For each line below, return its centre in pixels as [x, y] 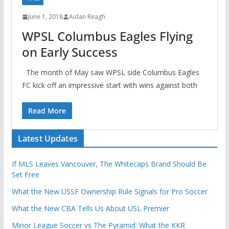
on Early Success [70, 52]
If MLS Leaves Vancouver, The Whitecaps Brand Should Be [109, 164]
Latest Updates [48, 139]
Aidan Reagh [87, 17]
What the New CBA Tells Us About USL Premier [90, 209]
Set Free [25, 175]
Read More [47, 111]
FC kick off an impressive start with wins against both [109, 85]
